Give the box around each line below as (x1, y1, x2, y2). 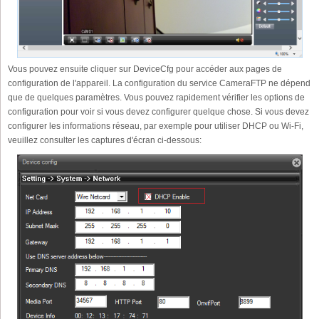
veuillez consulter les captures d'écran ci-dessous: (8, 135, 202, 145)
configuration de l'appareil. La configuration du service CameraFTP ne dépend (8, 78, 310, 88)
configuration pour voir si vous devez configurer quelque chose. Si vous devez (8, 106, 309, 117)
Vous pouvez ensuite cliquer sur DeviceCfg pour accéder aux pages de (8, 63, 282, 74)
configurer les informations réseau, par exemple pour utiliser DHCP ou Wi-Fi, (8, 120, 303, 131)
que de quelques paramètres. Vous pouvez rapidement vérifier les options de (8, 92, 305, 103)
